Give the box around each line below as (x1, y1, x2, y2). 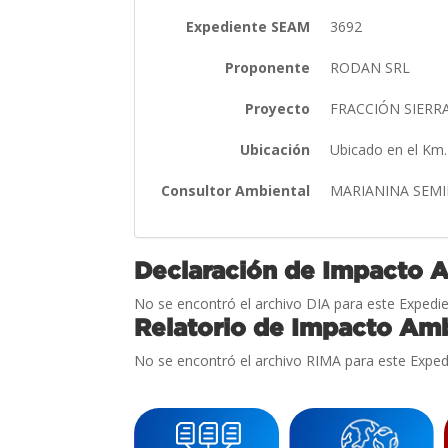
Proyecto (245, 98, 311, 118)
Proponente (225, 57, 311, 77)
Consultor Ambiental (161, 180, 311, 200)
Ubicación (240, 139, 311, 159)
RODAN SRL (330, 57, 415, 77)
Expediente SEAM (186, 16, 311, 36)
